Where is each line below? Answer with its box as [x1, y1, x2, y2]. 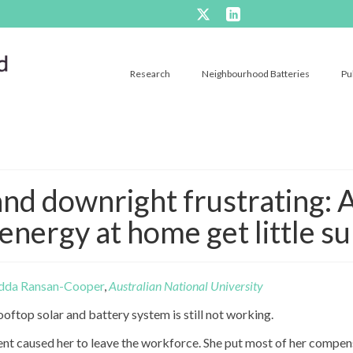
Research [130, 67, 170, 80]
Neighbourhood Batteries [202, 67, 310, 80]
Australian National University [109, 277, 263, 293]
